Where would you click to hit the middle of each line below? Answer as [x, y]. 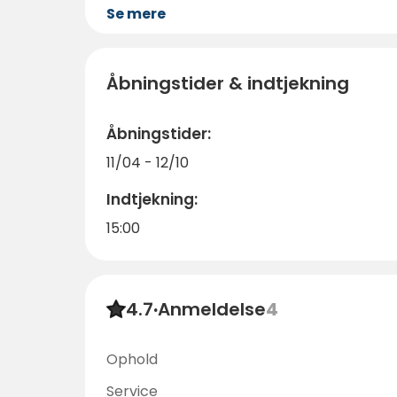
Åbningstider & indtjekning [228, 83]
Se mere [136, 14]
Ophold [132, 360]
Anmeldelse [212, 310]
